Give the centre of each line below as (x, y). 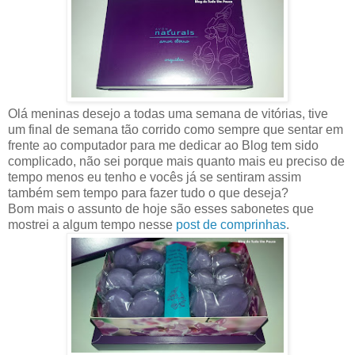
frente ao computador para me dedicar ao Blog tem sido (163, 146)
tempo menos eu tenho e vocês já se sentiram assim (155, 177)
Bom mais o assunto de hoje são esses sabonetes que (161, 209)
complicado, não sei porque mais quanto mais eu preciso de (176, 162)
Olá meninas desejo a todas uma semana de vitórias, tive (168, 114)
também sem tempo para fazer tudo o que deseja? (148, 193)
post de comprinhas (231, 225)
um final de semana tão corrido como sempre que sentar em (176, 130)
